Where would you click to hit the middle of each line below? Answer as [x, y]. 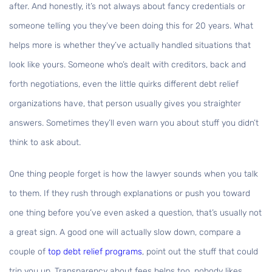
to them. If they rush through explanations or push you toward [130, 194]
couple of [29, 252]
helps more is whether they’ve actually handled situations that [130, 46]
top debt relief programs [95, 252]
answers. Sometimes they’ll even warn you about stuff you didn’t [134, 123]
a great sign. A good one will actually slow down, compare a [125, 233]
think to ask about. [45, 143]
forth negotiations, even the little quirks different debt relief [124, 84]
